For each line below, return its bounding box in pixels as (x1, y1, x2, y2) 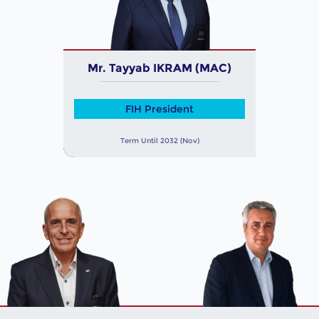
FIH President (125, 102, 194, 115)
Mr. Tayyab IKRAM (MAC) (88, 61, 231, 75)
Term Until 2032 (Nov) (120, 136, 199, 145)
